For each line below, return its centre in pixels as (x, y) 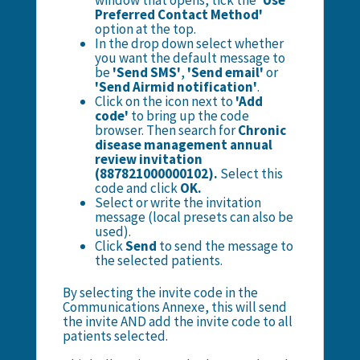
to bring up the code (190, 116)
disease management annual (183, 145)
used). (112, 232)
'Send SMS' (146, 73)
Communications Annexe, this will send (174, 307)
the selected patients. (158, 261)
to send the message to (225, 246)
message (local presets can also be (194, 217)
